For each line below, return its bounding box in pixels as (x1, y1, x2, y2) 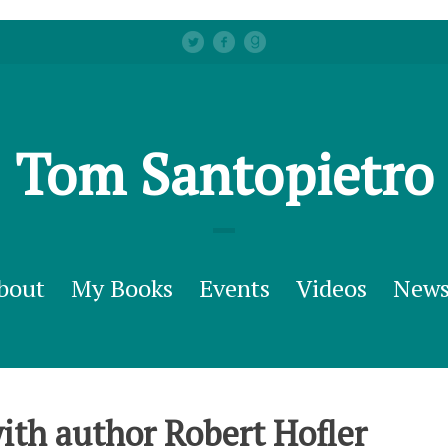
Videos (295, 272, 367, 304)
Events (198, 272, 270, 304)
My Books (70, 272, 173, 304)
